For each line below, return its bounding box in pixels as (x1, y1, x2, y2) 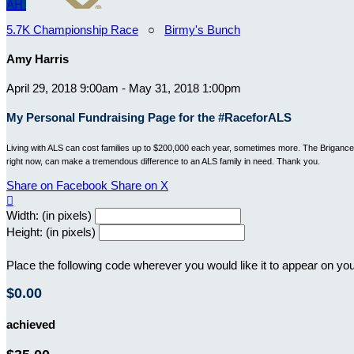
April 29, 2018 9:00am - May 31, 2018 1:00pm (6, 81, 241, 95)
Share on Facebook (6, 178, 107, 192)
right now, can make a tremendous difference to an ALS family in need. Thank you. (6, 156, 322, 166)
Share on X (111, 178, 168, 192)
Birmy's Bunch (164, 23, 240, 36)
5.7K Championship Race (6, 23, 138, 36)
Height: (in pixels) (6, 224, 96, 239)
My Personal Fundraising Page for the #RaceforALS (6, 110, 292, 124)
